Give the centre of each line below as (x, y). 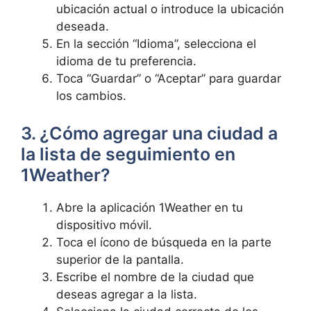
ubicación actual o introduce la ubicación (170, 9)
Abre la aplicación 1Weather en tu (150, 207)
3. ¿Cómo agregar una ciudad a (149, 133)
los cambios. (91, 96)
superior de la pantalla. (120, 259)
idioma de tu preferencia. (126, 61)
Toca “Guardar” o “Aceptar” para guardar (169, 78)
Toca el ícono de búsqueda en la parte (164, 242)
